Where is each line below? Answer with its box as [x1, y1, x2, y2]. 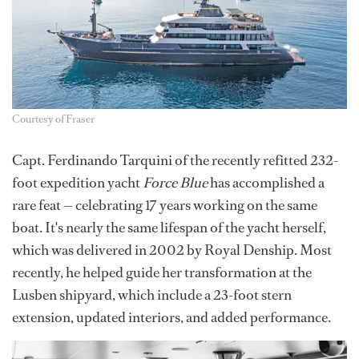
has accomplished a [208, 173, 325, 193]
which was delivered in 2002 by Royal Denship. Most [12, 240, 332, 260]
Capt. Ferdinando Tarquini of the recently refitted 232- [12, 151, 338, 171]
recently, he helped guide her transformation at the [12, 263, 312, 283]
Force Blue [143, 173, 208, 193]
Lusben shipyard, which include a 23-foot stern [12, 285, 292, 305]
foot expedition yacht [12, 173, 143, 193]
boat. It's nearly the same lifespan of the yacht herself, [12, 218, 326, 238]
